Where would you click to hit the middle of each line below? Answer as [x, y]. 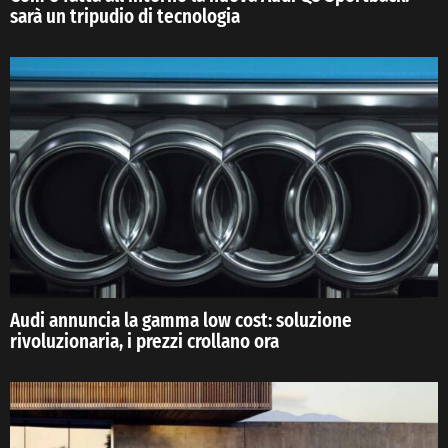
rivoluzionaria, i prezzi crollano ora [144, 342]
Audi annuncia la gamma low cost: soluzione [181, 321]
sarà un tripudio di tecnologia [125, 17]
